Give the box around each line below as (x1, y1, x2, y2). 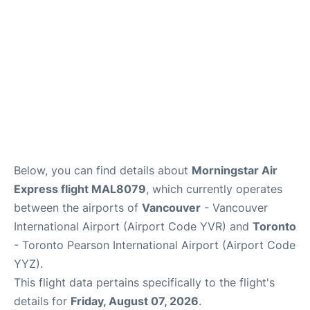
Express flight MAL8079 (14, 182, 146, 196)
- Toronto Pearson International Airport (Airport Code (14, 238, 295, 252)
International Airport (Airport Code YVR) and (14, 219, 253, 233)
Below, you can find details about (14, 163, 192, 177)
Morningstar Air (192, 163, 277, 177)
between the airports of (14, 201, 142, 215)
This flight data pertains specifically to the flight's (14, 275, 275, 289)
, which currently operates (146, 182, 282, 196)
